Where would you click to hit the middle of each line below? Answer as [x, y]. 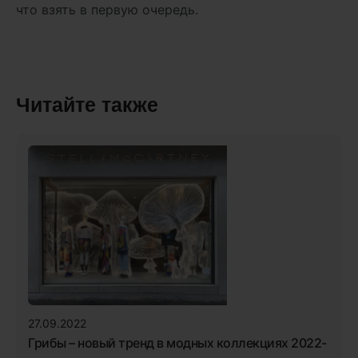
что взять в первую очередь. [107, 10]
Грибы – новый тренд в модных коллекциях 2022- [177, 343]
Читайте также [87, 105]
